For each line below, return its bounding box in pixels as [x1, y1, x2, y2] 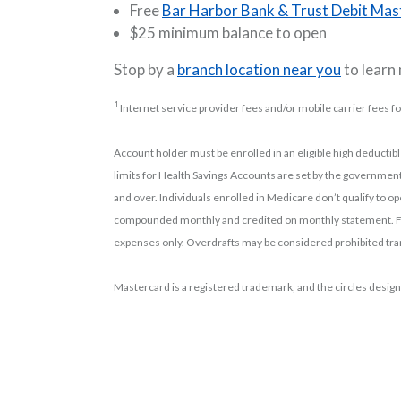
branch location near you [177, 59, 341, 79]
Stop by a [114, 59, 177, 79]
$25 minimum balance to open [130, 22, 327, 42]
